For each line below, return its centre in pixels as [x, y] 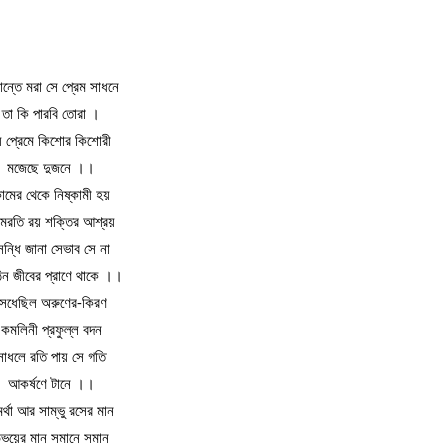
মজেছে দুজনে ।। [51, 166]
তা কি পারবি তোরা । [51, 112]
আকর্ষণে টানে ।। [51, 382]
